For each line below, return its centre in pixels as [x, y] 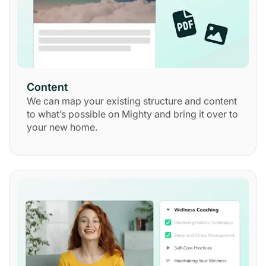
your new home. [62, 127]
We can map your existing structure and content [132, 101]
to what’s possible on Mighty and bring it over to [132, 114]
